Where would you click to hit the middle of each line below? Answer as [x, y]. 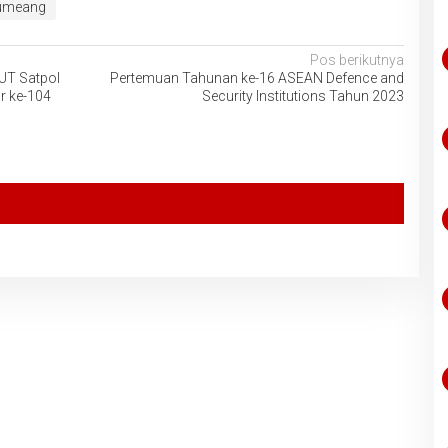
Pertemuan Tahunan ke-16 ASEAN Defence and [256, 77]
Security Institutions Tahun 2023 [302, 95]
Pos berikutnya [356, 59]
